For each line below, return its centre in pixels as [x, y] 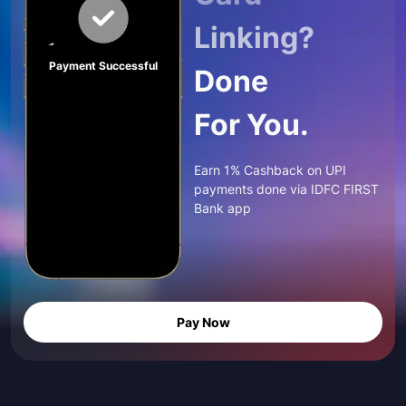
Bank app [222, 208]
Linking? [254, 37]
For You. [251, 124]
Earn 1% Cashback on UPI [270, 169]
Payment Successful [103, 65]
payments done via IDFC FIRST [286, 188]
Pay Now [203, 322]
